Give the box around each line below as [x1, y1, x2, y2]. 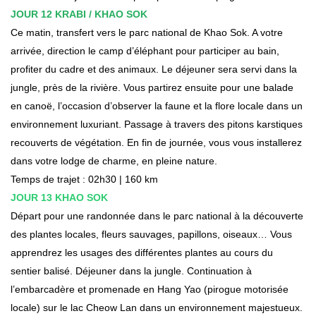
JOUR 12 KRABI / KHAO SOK [11, 8, 147, 20]
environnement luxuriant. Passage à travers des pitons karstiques [11, 118, 303, 130]
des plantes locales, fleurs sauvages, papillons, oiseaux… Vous [11, 228, 292, 240]
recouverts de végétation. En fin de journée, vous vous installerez [11, 136, 302, 148]
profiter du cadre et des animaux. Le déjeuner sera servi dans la [11, 63, 297, 75]
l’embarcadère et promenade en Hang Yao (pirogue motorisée [11, 283, 288, 295]
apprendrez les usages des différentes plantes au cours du [11, 246, 273, 258]
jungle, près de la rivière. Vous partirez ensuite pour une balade [11, 81, 293, 93]
